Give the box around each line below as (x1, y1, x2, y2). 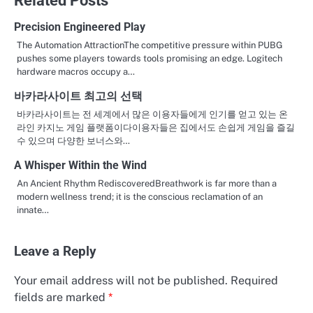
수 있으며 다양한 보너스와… (17, 135, 130, 146)
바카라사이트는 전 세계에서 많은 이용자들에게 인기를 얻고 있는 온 (17, 108, 288, 119)
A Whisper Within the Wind (14, 158, 147, 172)
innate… (17, 204, 49, 215)
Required (231, 273, 278, 287)
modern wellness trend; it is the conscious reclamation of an (17, 191, 263, 202)
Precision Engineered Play (14, 20, 145, 34)
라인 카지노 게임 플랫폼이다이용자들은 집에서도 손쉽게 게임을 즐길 (17, 122, 295, 133)
